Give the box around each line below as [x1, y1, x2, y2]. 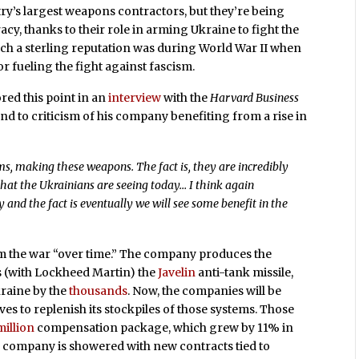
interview [108, 91, 162, 106]
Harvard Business [210, 91, 300, 106]
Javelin [158, 265, 196, 280]
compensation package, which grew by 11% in [34, 321, 294, 335]
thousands [69, 284, 128, 298]
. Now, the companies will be [127, 284, 282, 298]
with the [161, 91, 211, 106]
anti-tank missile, [196, 265, 294, 280]
